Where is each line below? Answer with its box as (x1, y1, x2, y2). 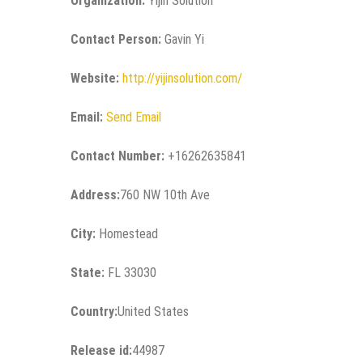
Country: (70, 304, 117, 320)
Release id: (70, 343, 132, 359)
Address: (70, 187, 120, 203)
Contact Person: (70, 32, 161, 48)
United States (117, 304, 189, 320)
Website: (70, 70, 119, 87)
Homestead (96, 226, 158, 242)
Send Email (106, 109, 161, 126)
